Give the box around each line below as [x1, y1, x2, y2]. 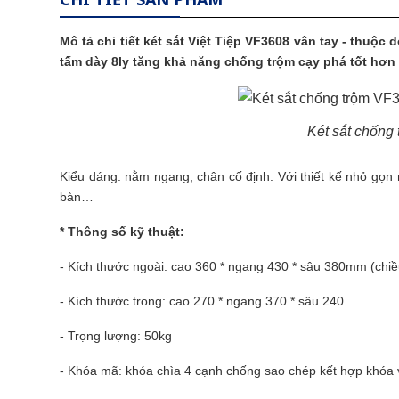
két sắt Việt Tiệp [142, 34, 242, 48]
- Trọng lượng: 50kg [60, 329, 172, 343]
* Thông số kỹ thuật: [60, 224, 184, 239]
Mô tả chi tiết [60, 34, 143, 48]
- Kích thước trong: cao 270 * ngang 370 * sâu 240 [60, 294, 344, 308]
